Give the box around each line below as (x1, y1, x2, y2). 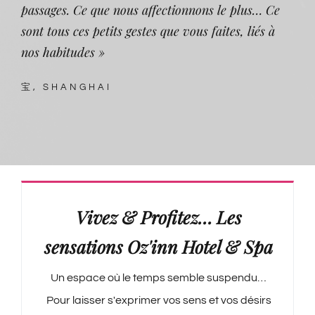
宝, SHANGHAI (21, 82, 112, 93)
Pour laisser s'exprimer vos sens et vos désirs (46, 294, 271, 306)
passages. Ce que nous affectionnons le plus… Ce (21, 1, 280, 19)
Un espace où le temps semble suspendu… (51, 271, 266, 283)
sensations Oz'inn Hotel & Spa (44, 235, 273, 259)
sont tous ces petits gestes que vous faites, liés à (21, 22, 275, 40)
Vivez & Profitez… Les (75, 205, 242, 229)
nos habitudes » (21, 44, 105, 61)
